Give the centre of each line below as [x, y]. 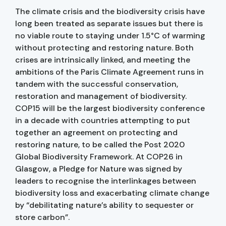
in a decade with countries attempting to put [103, 120]
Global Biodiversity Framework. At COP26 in [99, 156]
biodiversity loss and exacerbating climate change [112, 193]
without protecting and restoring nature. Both [104, 47]
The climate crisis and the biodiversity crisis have [110, 11]
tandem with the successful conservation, [97, 84]
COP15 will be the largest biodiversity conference [110, 108]
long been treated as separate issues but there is [109, 23]
